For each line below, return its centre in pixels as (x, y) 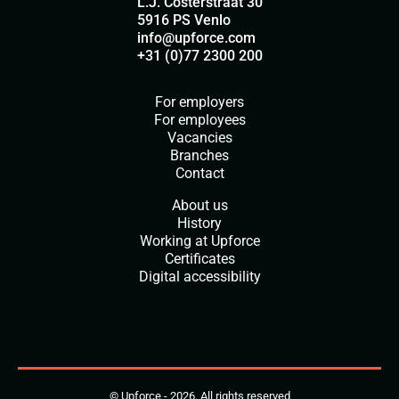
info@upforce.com (196, 37)
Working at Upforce (199, 240)
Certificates (199, 258)
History (199, 223)
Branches (199, 155)
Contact (199, 173)
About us (199, 205)
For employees (199, 119)
